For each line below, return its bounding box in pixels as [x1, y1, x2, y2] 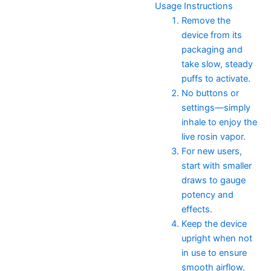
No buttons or [181, 87, 239, 99]
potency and [181, 189, 233, 200]
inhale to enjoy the [181, 116, 257, 128]
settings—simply [181, 102, 250, 113]
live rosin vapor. [181, 131, 246, 142]
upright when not [181, 232, 252, 244]
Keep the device [181, 218, 247, 229]
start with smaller [181, 160, 252, 171]
